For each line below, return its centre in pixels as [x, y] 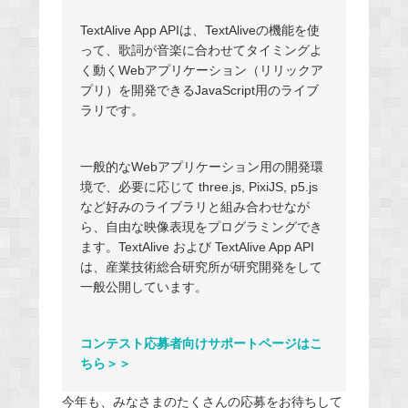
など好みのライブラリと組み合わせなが [194, 206]
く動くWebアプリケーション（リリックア [201, 70]
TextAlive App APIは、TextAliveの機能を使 [199, 30]
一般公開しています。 [143, 286]
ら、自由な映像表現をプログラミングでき [201, 226]
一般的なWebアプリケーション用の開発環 [201, 166]
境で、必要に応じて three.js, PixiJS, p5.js [199, 186]
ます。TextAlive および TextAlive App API [197, 246]
